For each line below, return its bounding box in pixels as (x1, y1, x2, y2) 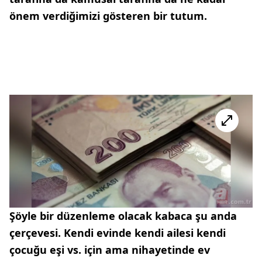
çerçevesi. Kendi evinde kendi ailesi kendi (9, 225, 226, 240)
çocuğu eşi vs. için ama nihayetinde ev (9, 242, 210, 257)
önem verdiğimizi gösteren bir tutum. (9, 8, 207, 23)
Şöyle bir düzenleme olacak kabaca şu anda (9, 208, 237, 223)
